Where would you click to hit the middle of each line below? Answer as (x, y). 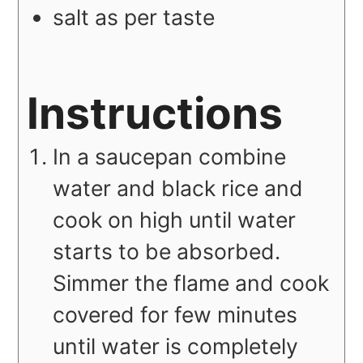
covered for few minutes (175, 315)
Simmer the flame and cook (191, 283)
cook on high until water (175, 220)
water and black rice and (178, 188)
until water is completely (176, 346)
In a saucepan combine (170, 157)
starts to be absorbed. (167, 252)
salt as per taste (134, 17)
